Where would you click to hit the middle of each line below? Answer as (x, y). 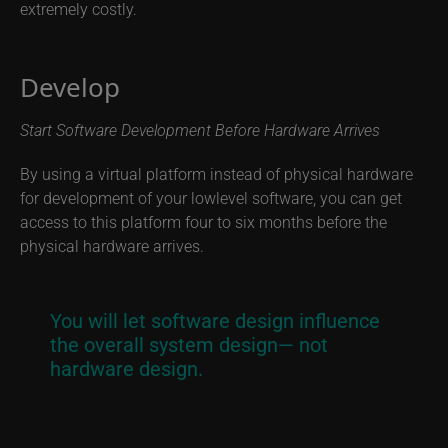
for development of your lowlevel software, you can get (211, 198)
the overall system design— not (189, 344)
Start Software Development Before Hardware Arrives (200, 130)
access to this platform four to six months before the (203, 222)
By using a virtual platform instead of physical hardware (216, 174)
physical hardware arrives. (112, 246)
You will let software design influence (215, 320)
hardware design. (126, 368)
